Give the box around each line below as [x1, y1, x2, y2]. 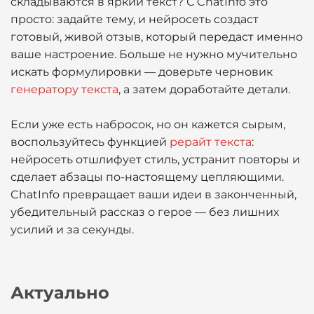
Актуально [11, 282, 109, 303]
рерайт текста [170, 135, 252, 149]
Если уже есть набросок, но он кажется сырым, [11, 118, 285, 131]
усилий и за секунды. [11, 223, 134, 236]
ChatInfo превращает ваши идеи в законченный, [11, 188, 296, 201]
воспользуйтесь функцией [11, 135, 170, 149]
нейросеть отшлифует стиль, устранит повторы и [11, 153, 300, 166]
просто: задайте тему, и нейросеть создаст [11, 13, 259, 26]
